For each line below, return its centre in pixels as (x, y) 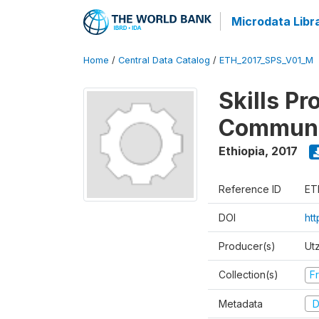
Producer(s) (247, 246)
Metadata (241, 303)
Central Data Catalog (164, 60)
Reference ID (250, 189)
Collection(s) (249, 274)
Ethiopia (242, 151)
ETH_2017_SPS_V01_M (266, 60)
